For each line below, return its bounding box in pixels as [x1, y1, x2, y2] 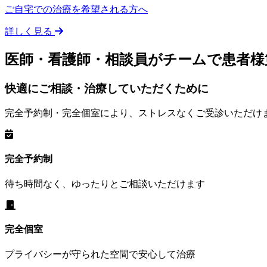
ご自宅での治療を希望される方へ [5, 4, 148, 14]
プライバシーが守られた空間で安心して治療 [5, 249, 195, 260]
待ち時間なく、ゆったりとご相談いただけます [5, 178, 205, 189]
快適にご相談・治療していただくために [5, 82, 209, 95]
